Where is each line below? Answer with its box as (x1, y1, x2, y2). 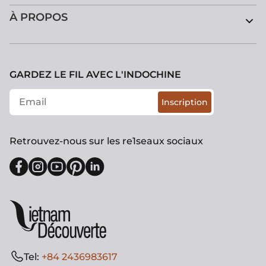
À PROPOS (9, 10, 68, 24)
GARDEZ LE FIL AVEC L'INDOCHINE (9, 68, 181, 80)
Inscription (161, 96, 208, 107)
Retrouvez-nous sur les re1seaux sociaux (9, 135, 203, 147)
